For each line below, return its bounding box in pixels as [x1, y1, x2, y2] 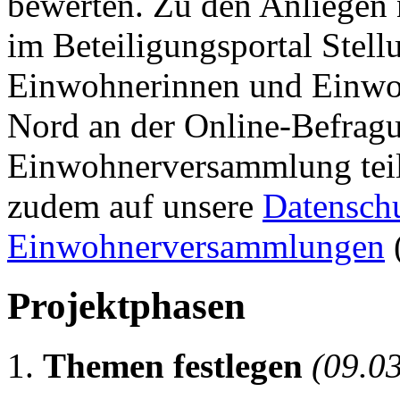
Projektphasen [7, 284, 246, 327]
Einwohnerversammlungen [7, 226, 385, 265]
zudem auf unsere [7, 186, 262, 225]
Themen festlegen [43, 346, 303, 385]
